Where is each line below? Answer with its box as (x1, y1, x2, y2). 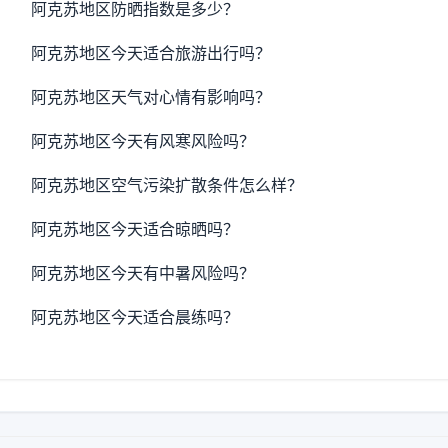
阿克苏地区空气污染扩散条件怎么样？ (31, 175, 304, 195)
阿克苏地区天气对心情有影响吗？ (31, 87, 272, 107)
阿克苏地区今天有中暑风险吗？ (31, 263, 256, 283)
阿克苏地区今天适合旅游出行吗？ (31, 43, 272, 63)
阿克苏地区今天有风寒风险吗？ (31, 131, 256, 151)
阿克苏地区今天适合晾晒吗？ (31, 219, 240, 239)
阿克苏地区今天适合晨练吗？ (31, 307, 240, 327)
